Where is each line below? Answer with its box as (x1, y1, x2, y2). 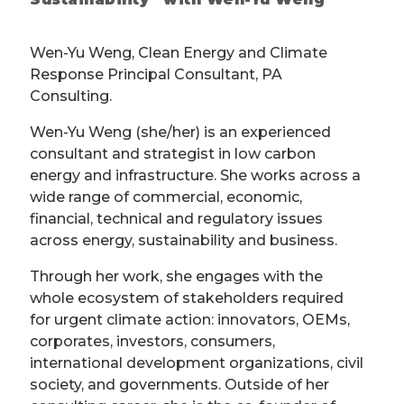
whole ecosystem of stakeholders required (30, 289, 344, 308)
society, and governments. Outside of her (30, 376, 329, 394)
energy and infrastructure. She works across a (30, 167, 361, 185)
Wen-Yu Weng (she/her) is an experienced (30, 124, 331, 142)
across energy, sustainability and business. (30, 232, 337, 250)
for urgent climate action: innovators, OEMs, (30, 311, 350, 329)
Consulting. (30, 87, 112, 106)
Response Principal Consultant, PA (30, 66, 282, 84)
